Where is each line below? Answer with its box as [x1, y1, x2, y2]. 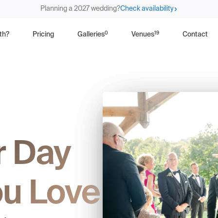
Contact [182, 31, 208, 38]
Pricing [32, 31, 54, 38]
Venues [131, 31, 154, 38]
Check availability [120, 5, 174, 12]
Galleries [77, 31, 105, 38]
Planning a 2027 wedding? [40, 5, 120, 12]
